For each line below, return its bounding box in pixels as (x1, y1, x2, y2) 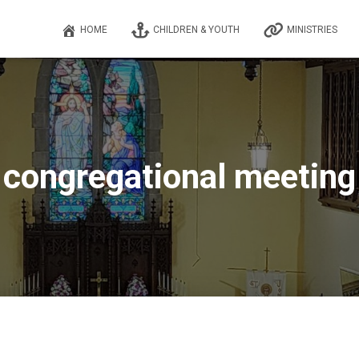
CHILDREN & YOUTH (153, 24, 240, 35)
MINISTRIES (287, 24, 337, 35)
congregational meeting (3, 157, 356, 196)
